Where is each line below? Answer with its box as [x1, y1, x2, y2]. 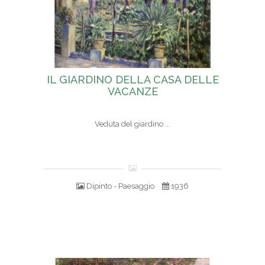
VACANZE [107, 85, 158, 98]
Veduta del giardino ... [95, 119, 170, 129]
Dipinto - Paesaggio [85, 182, 156, 191]
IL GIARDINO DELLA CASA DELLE [46, 73, 219, 86]
